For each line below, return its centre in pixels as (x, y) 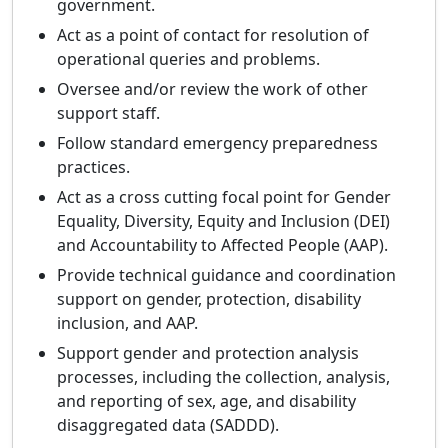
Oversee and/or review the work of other (212, 89)
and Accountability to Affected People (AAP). (222, 245)
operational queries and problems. (188, 59)
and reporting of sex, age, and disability (206, 401)
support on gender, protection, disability (209, 299)
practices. (93, 167)
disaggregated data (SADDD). (168, 425)
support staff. (108, 113)
